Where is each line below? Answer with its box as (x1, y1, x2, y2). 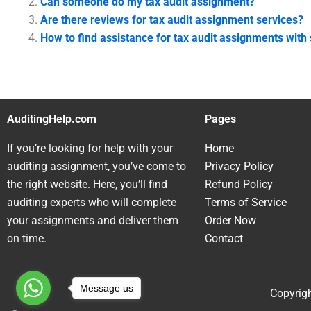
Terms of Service (205, 196, 287, 209)
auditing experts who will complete (7, 196, 176, 209)
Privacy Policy (205, 160, 274, 173)
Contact (205, 232, 243, 245)
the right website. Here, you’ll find (7, 178, 167, 191)
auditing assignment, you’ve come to (7, 160, 186, 173)
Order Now (205, 214, 256, 227)
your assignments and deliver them (7, 214, 178, 227)
